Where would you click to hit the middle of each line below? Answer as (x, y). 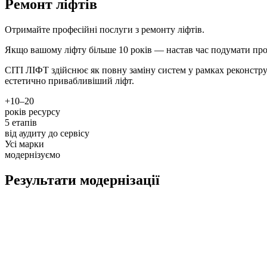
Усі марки (24, 144)
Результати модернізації (82, 180)
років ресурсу (32, 111)
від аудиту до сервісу (47, 133)
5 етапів (21, 122)
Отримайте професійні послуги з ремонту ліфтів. (105, 29)
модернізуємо (32, 154)
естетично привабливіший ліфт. (69, 80)
